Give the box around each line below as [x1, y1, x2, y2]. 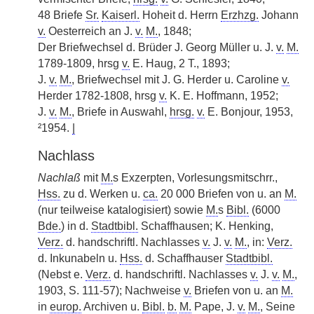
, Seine [260, 301, 295, 313]
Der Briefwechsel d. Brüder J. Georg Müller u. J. [38, 41, 276, 53]
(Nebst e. [38, 268, 86, 280]
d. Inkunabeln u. [38, 252, 120, 264]
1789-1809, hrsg [38, 57, 122, 69]
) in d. [61, 220, 91, 232]
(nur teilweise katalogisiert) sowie [38, 204, 206, 216]
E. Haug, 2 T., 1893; [130, 57, 230, 69]
